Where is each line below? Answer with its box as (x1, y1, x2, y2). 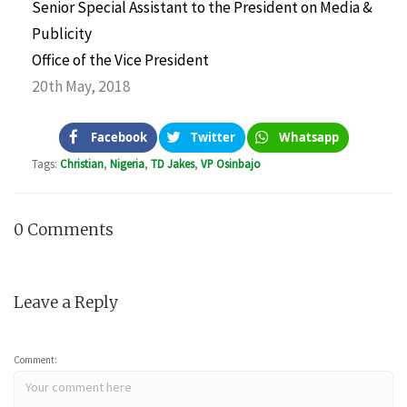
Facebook (90, 128, 147, 145)
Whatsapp (278, 128, 339, 145)
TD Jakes (151, 155, 194, 171)
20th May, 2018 (32, 76, 131, 97)
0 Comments (14, 219, 114, 240)
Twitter (190, 128, 235, 145)
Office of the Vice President (32, 50, 209, 71)
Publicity (32, 24, 92, 45)
